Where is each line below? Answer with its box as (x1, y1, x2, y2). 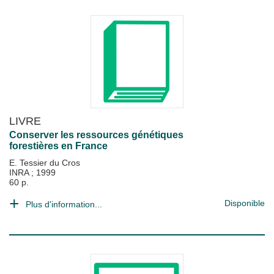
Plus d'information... (26, 199, 102, 209)
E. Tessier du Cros (9, 158, 80, 168)
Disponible (224, 198, 265, 208)
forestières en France (9, 141, 108, 151)
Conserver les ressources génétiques (9, 130, 183, 140)
